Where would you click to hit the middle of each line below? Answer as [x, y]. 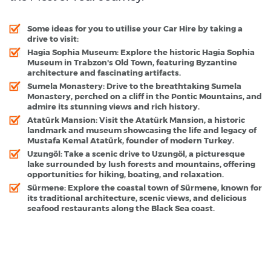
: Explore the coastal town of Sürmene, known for [163, 187]
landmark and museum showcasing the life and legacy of [142, 130]
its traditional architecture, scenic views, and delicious [137, 198]
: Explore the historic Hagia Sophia [186, 52]
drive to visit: [53, 38]
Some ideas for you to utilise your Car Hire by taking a [135, 28]
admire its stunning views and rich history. [113, 106]
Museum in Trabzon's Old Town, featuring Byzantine [132, 62]
